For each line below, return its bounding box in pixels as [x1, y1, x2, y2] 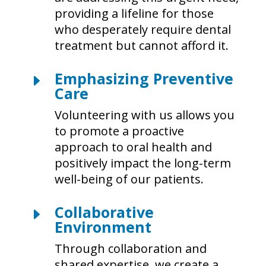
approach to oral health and [54, 139, 212, 156]
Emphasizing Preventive [54, 68, 233, 89]
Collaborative [54, 202, 154, 223]
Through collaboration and [54, 240, 207, 257]
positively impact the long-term [54, 155, 231, 172]
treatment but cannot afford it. [54, 37, 229, 54]
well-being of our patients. [54, 171, 204, 188]
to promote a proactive [54, 123, 184, 140]
